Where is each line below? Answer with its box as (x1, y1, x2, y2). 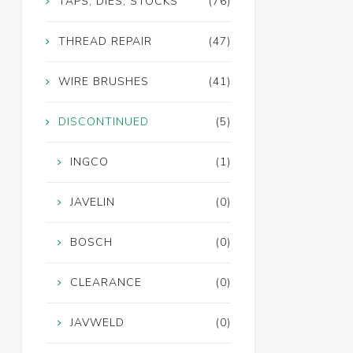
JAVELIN (69, 195, 115, 210)
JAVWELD (69, 315, 124, 331)
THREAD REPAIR (58, 34, 152, 50)
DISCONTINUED (58, 114, 149, 130)
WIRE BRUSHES (58, 74, 149, 90)
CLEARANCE (69, 275, 142, 291)
